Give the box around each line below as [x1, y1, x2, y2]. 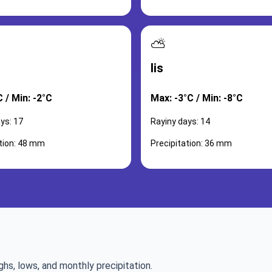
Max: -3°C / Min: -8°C [151, 92, 243, 104]
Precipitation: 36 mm [151, 138, 232, 148]
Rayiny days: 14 [151, 117, 210, 126]
